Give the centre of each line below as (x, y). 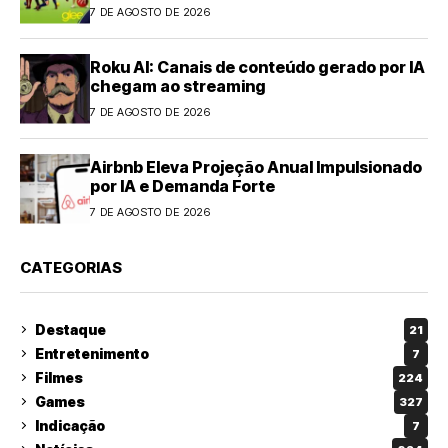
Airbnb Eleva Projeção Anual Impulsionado (256, 167)
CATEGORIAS (71, 267)
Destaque (70, 329)
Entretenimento (92, 353)
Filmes (59, 377)
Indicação (70, 425)
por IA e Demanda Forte (182, 186)
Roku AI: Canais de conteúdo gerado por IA (257, 67)
